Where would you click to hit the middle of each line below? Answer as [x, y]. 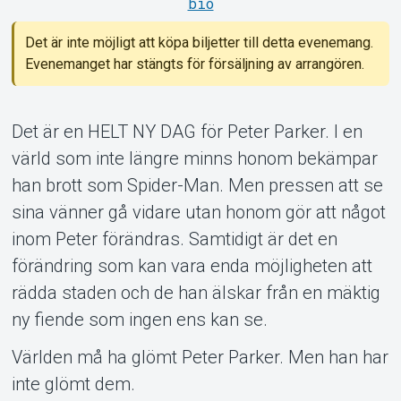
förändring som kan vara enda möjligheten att [192, 265]
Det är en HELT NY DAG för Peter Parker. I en [187, 131]
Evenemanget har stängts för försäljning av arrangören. [194, 64]
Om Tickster [200, 77]
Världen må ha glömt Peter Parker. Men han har [200, 357]
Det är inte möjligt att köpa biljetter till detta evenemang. [199, 42]
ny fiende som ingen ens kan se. [139, 319]
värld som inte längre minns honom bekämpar [194, 158]
